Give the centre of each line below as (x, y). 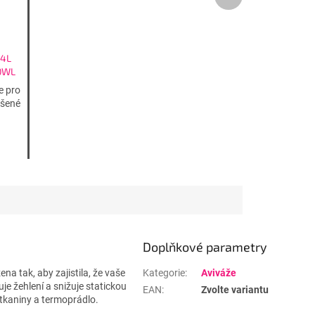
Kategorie (164, 273)
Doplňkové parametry (205, 247)
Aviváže (219, 273)
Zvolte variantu (235, 290)
